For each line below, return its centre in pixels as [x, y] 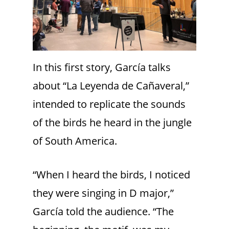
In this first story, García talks [102, 67]
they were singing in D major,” [103, 193]
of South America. [75, 141]
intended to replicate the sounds [109, 104]
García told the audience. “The [103, 212]
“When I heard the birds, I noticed [111, 175]
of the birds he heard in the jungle [112, 123]
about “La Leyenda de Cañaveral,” [111, 86]
